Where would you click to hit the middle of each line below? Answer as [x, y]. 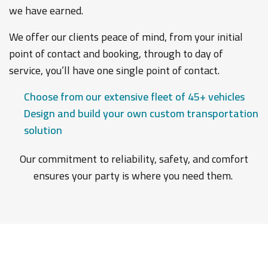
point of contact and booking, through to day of [116, 54]
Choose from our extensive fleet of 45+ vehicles [134, 97]
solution [43, 130]
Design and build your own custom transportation [141, 113]
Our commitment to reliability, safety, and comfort [134, 159]
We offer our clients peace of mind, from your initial [126, 37]
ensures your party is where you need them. [134, 176]
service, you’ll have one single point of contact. [114, 70]
